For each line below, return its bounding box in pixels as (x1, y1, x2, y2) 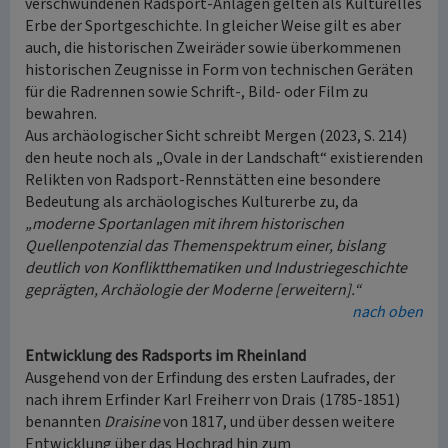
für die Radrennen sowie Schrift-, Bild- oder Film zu (25, 81, 368, 103)
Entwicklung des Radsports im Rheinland (25, 345, 306, 367)
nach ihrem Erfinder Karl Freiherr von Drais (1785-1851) (25, 389, 400, 411)
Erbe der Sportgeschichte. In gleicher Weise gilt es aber (25, 15, 401, 37)
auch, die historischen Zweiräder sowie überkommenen (25, 37, 401, 59)
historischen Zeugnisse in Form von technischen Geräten (25, 59, 413, 81)
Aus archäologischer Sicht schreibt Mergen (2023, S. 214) (25, 125, 407, 147)
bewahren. (25, 103, 97, 125)
